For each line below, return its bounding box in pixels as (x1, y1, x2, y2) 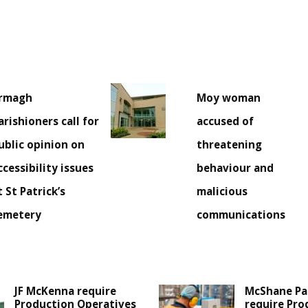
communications (197, 208, 286, 222)
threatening (197, 137, 263, 152)
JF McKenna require (14, 284, 117, 298)
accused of (197, 114, 254, 129)
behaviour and (197, 161, 274, 175)
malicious (197, 184, 248, 199)
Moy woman (197, 91, 261, 105)
